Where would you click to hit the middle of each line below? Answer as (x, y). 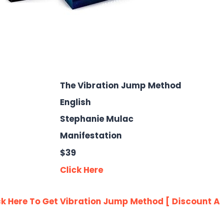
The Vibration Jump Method (121, 85)
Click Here (82, 170)
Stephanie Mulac (97, 119)
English (75, 102)
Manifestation (91, 135)
